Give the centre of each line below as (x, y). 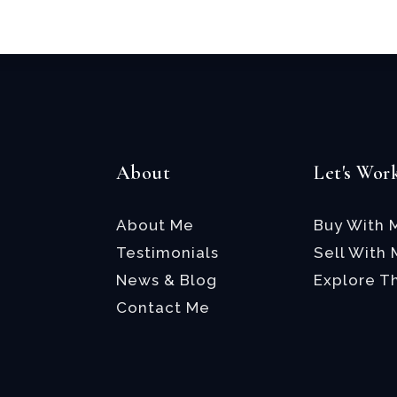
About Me (155, 225)
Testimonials (167, 253)
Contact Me (163, 307)
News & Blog (166, 280)
